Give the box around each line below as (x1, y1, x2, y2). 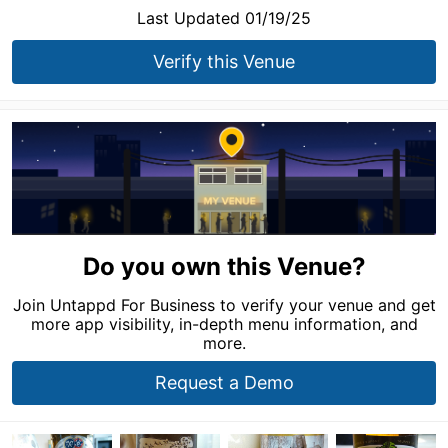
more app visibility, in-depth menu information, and (30, 313, 418, 334)
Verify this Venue (153, 51, 295, 72)
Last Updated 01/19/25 (137, 8, 311, 28)
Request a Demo (154, 371, 294, 393)
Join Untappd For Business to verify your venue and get (12, 294, 436, 315)
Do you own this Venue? (82, 251, 366, 281)
